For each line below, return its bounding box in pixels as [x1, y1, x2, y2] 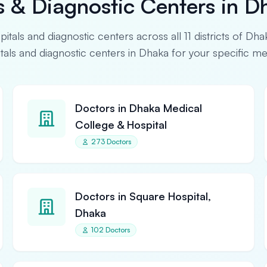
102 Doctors [91, 225, 131, 234]
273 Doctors [91, 137, 132, 146]
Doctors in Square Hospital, [75, 190, 212, 203]
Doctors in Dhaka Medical [75, 101, 203, 114]
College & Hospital [75, 118, 167, 131]
